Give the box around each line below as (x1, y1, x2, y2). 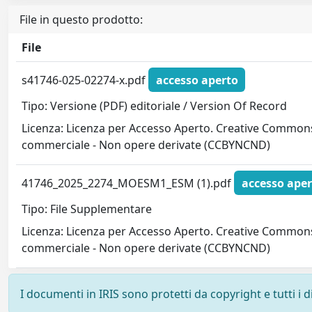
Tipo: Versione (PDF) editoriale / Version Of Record (22, 98, 288, 114)
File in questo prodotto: (19, 12, 143, 28)
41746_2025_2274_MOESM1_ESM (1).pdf (22, 175, 235, 191)
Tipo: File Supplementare (22, 201, 153, 217)
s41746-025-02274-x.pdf (22, 72, 149, 88)
